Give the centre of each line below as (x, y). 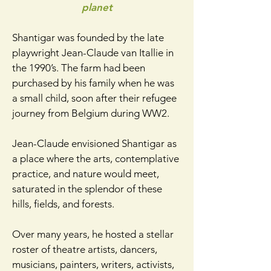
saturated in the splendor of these (87, 189)
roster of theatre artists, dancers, (85, 249)
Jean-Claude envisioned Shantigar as (94, 143)
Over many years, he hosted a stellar (93, 234)
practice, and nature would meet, (86, 174)
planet (97, 7)
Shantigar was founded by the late (88, 38)
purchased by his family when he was (93, 83)
